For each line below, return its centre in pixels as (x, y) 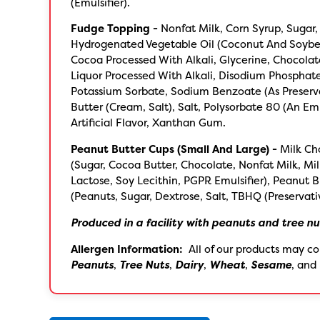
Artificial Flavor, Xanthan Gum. (149, 123)
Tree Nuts (145, 265)
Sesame (271, 265)
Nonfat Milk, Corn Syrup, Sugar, (238, 29)
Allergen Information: (127, 249)
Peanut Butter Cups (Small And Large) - (174, 150)
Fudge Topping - (115, 29)
